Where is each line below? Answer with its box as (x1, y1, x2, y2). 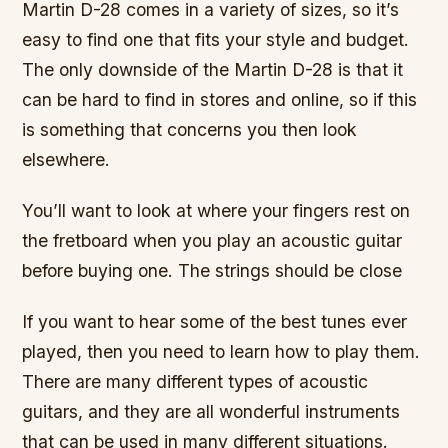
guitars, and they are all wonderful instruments (22, 400, 401, 422)
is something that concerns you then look (22, 118, 358, 140)
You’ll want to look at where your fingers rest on (22, 199, 411, 221)
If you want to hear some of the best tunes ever (22, 310, 408, 332)
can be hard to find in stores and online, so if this (22, 88, 418, 110)
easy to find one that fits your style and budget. (22, 28, 410, 50)
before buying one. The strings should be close (22, 259, 403, 281)
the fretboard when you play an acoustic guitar (22, 229, 403, 251)
